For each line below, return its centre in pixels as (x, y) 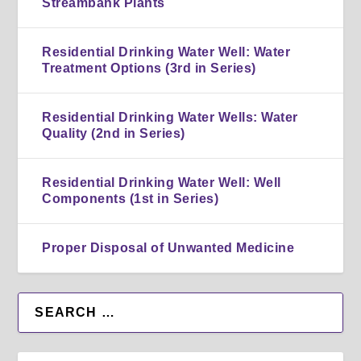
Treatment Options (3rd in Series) (149, 68)
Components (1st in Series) (131, 198)
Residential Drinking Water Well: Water (166, 52)
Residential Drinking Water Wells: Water (170, 117)
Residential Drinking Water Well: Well (162, 182)
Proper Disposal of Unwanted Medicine (168, 247)
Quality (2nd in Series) (114, 133)
